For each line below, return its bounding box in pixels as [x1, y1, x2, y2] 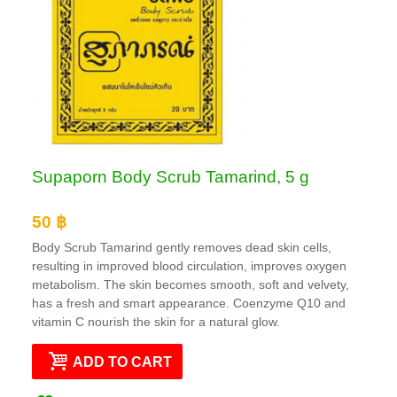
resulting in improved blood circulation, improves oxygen [32, 258, 346, 273]
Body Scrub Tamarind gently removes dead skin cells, [32, 239, 331, 254]
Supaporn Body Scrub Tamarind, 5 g [32, 167, 309, 187]
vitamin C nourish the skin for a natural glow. [32, 314, 280, 329]
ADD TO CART [73, 353, 173, 370]
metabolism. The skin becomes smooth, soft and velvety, [32, 276, 349, 292]
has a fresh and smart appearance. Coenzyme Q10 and [32, 295, 346, 310]
